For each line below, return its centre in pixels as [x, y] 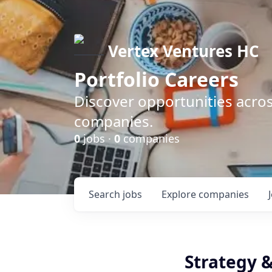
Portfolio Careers [156, 79]
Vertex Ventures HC [184, 51]
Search [106, 194]
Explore [180, 194]
